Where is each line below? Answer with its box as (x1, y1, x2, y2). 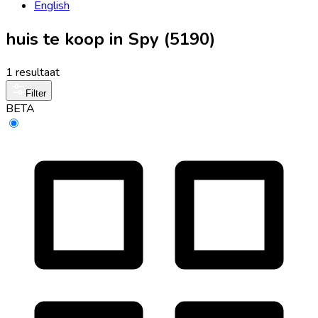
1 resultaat (6, 64, 60, 80)
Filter (26, 87, 46, 99)
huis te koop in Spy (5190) (6, 27, 215, 50)
